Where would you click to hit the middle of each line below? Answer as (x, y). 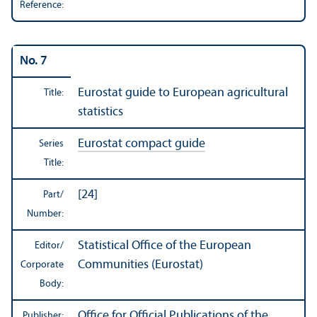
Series (51, 144)
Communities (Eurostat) (140, 265)
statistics (100, 113)
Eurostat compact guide (142, 144)
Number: (45, 214)
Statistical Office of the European (165, 246)
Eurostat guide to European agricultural (183, 93)
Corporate (42, 265)
